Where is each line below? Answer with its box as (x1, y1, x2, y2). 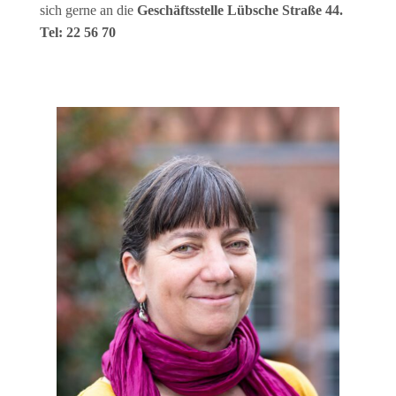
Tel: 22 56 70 (39, 25, 116, 40)
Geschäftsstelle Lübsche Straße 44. (136, 3, 343, 18)
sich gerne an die (39, 3, 137, 18)
